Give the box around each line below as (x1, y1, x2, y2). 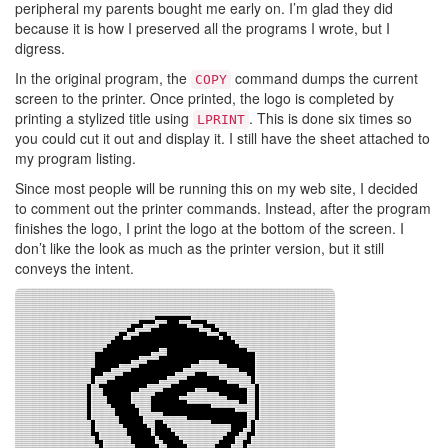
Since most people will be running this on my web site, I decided (15, 178, 418, 198)
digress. (15, 38, 65, 58)
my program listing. (15, 148, 136, 168)
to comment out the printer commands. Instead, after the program (15, 198, 431, 218)
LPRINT (197, 112, 245, 127)
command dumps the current (231, 68, 418, 88)
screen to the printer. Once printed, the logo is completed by (15, 88, 394, 108)
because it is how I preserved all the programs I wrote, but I (15, 18, 390, 38)
